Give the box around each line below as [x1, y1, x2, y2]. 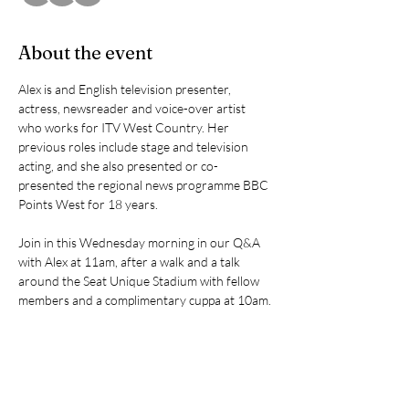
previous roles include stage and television [18, 139, 251, 154]
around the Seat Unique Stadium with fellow [18, 273, 262, 288]
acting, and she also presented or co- [18, 158, 218, 173]
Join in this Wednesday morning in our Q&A [18, 235, 263, 250]
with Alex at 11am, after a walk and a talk [18, 254, 243, 269]
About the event [18, 41, 152, 64]
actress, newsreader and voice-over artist [18, 100, 248, 116]
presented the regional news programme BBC [18, 177, 271, 193]
